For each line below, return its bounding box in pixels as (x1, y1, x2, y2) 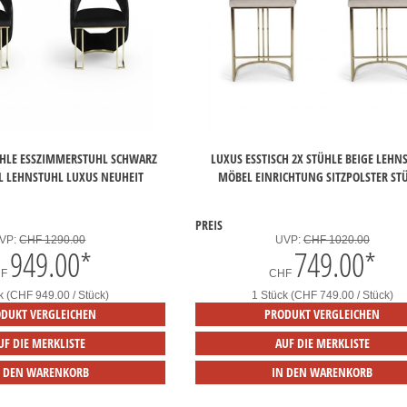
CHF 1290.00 (19, 233, 86, 247)
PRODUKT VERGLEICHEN (264, 305, 381, 323)
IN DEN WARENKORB (272, 363, 373, 382)
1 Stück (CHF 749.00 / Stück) (251, 289, 393, 303)
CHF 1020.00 (303, 233, 370, 247)
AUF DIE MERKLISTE (274, 334, 370, 352)
